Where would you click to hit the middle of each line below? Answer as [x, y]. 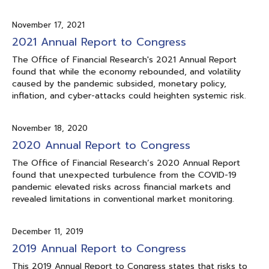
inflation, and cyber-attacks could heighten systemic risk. [129, 95]
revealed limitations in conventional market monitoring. [123, 199]
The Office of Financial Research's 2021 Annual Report [124, 59]
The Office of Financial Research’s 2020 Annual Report [126, 163]
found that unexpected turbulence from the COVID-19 [124, 175]
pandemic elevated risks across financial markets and [121, 187]
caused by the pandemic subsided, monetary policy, [119, 83]
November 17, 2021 [48, 25]
